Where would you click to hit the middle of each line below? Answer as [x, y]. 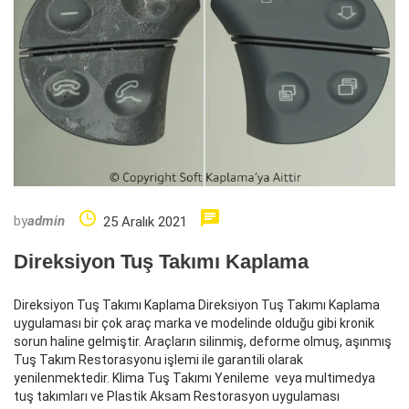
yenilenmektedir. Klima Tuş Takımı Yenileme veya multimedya [194, 378]
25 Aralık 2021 [145, 222]
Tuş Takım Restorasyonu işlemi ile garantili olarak [158, 360]
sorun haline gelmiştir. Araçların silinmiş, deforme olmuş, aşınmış [203, 342]
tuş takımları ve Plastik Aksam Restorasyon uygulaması [177, 397]
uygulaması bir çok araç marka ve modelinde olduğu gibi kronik [194, 324]
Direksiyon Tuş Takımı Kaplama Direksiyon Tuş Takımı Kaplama [197, 305]
